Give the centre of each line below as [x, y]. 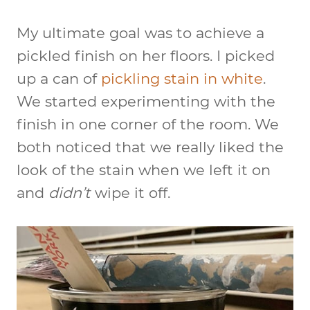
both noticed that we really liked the [150, 147]
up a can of [59, 78]
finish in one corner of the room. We [148, 124]
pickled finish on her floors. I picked [146, 55]
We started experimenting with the [146, 101]
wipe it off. [130, 192]
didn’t [70, 192]
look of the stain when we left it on [144, 170]
